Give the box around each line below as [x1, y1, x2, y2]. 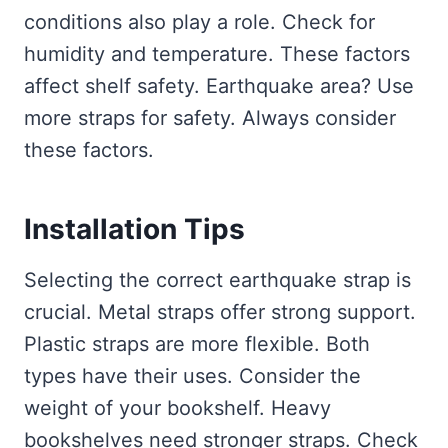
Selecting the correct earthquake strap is [24, 268, 411, 293]
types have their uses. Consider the [24, 364, 361, 389]
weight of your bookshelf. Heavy [24, 396, 331, 421]
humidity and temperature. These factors [24, 42, 410, 67]
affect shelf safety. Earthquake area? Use [24, 74, 414, 99]
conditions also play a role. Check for [24, 10, 375, 35]
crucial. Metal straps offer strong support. [24, 300, 416, 325]
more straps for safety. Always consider [24, 106, 396, 131]
